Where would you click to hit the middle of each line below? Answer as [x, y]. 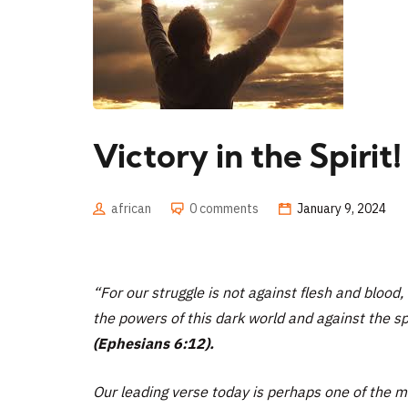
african [131, 209]
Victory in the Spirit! [247, 159]
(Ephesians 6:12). [153, 343]
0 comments [224, 209]
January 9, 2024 [342, 209]
